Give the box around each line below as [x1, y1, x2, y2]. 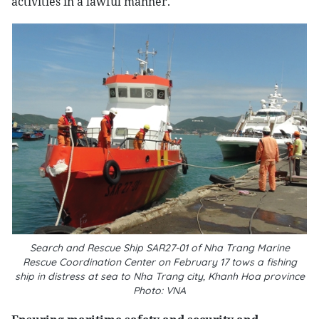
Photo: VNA [133, 284, 186, 297]
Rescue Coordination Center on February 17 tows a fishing [22, 256, 297, 268]
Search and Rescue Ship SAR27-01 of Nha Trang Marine [29, 241, 290, 254]
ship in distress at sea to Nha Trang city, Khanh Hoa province [14, 270, 305, 283]
